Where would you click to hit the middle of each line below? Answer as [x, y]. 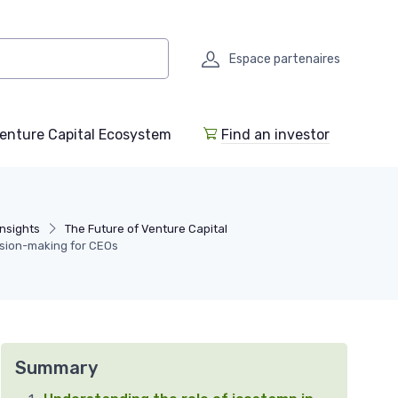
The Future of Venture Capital [147, 229]
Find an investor [275, 135]
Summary [56, 368]
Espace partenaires [285, 59]
